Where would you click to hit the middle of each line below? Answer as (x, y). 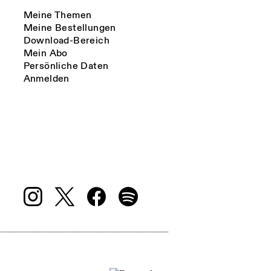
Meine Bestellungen (70, 28)
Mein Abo (45, 54)
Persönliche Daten (66, 66)
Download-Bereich (66, 41)
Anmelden (46, 79)
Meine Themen (57, 15)
